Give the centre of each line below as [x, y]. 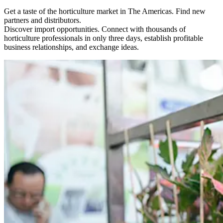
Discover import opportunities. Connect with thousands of [95, 29]
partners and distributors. [43, 20]
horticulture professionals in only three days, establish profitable [104, 38]
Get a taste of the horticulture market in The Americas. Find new [105, 11]
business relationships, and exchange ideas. [71, 47]
